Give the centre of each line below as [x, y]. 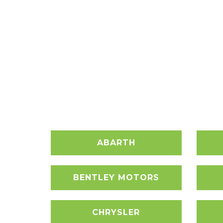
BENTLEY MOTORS [116, 177]
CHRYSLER [116, 212]
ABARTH [116, 143]
